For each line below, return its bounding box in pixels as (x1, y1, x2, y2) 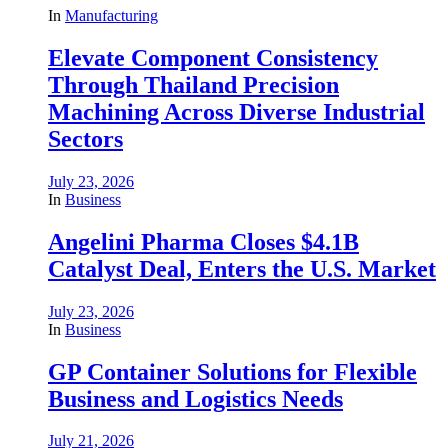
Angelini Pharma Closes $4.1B (48, 228, 359, 255)
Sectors (48, 125, 123, 152)
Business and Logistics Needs (48, 385, 343, 412)
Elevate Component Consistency (48, 44, 378, 71)
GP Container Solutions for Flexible (48, 358, 417, 385)
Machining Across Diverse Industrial (48, 98, 425, 125)
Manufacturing (65, 6, 158, 24)
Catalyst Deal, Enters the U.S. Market (48, 255, 436, 282)
